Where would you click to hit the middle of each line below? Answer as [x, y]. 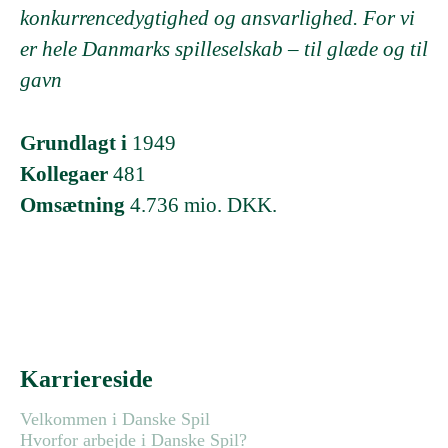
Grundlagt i [76, 143]
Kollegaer [66, 174]
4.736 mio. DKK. [203, 205]
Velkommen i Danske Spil [115, 419]
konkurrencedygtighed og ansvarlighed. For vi [217, 18]
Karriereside [86, 379]
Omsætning [75, 205]
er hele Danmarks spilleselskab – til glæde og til [224, 49]
